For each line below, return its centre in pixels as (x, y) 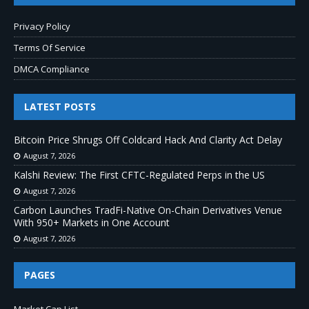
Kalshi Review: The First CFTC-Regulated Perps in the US (139, 175)
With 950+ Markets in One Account (92, 222)
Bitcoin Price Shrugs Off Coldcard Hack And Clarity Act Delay (148, 139)
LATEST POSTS (60, 106)
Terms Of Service (50, 47)
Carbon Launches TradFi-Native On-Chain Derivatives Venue (148, 210)
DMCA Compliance (52, 69)
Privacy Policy (42, 26)
